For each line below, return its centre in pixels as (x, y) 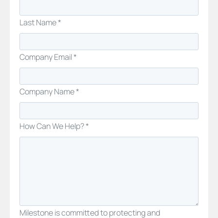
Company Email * (48, 57)
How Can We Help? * (54, 126)
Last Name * (40, 22)
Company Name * (49, 91)
